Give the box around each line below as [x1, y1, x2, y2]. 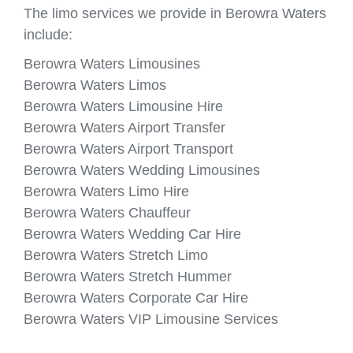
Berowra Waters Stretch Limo [24, 247, 208, 263]
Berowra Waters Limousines [24, 55, 200, 72]
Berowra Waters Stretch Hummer [24, 268, 232, 284]
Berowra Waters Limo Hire [24, 183, 189, 199]
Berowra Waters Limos [24, 76, 166, 93]
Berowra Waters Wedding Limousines [24, 162, 260, 178]
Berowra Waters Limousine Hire [24, 98, 223, 114]
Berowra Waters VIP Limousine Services [24, 310, 278, 327]
